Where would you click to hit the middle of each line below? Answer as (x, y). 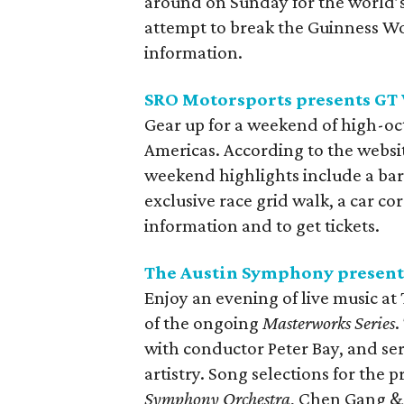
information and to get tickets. (262, 225)
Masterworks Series (329, 323)
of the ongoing (203, 323)
